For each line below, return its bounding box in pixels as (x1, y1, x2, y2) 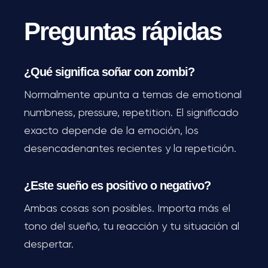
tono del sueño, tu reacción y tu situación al (24, 221, 239, 232)
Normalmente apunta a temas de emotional (24, 90, 242, 100)
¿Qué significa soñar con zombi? (24, 65, 194, 78)
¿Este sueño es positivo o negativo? (24, 179, 211, 192)
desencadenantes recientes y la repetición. (24, 144, 236, 154)
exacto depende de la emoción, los (24, 126, 199, 136)
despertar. (24, 239, 74, 250)
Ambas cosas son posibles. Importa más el (24, 203, 230, 214)
